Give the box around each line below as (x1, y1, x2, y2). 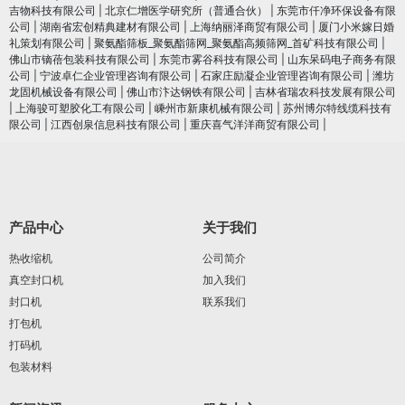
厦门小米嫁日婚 (318, 19, 394, 33)
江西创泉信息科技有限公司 (51, 117, 181, 131)
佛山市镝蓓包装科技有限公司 (9, 52, 150, 66)
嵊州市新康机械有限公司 (155, 100, 274, 115)
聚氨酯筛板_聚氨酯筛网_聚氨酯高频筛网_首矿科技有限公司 (94, 35, 379, 50)
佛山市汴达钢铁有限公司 (127, 84, 246, 99)
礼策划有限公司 (9, 35, 85, 50)
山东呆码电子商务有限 (287, 52, 396, 66)
